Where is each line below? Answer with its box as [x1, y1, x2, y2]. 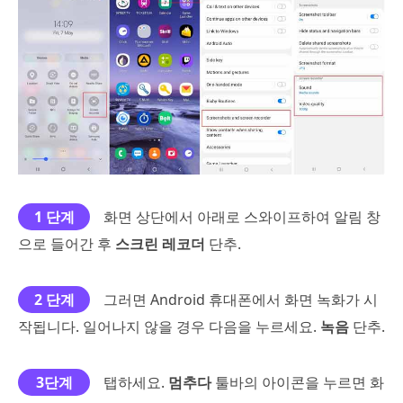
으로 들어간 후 [18, 234, 115, 255]
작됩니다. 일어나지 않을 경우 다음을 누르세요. [18, 317, 320, 337]
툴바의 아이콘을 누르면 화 [211, 372, 384, 393]
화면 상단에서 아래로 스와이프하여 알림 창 [103, 207, 381, 228]
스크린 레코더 [115, 234, 205, 255]
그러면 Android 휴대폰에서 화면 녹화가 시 [103, 290, 378, 310]
